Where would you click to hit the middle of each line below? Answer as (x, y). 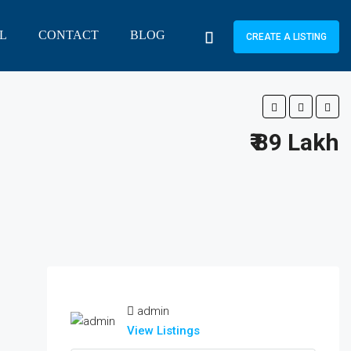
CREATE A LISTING (286, 36)
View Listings (163, 331)
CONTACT (69, 35)
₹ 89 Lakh (295, 142)
